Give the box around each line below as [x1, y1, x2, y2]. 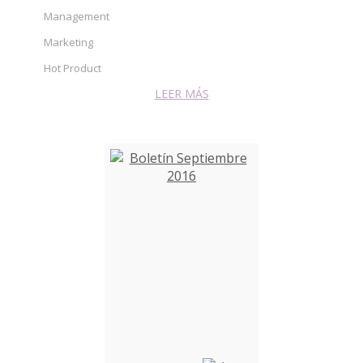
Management [44, 8, 109, 23]
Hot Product [44, 60, 101, 75]
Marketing [44, 34, 93, 49]
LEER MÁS [154, 85, 209, 101]
